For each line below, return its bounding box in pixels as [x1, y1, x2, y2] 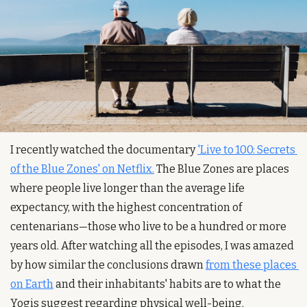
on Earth [10, 277, 53, 291]
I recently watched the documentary [10, 143, 197, 156]
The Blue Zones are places [154, 162, 289, 175]
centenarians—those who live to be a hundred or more [10, 219, 286, 233]
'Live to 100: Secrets [197, 143, 295, 156]
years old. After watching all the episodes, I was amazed [10, 238, 294, 252]
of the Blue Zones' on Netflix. [10, 162, 154, 175]
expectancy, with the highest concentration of [10, 200, 242, 214]
